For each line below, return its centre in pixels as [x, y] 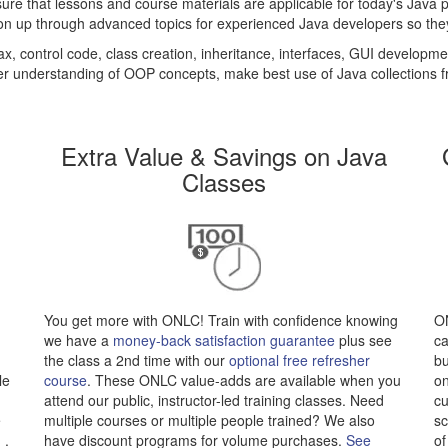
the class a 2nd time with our [137, 360]
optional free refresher [300, 360]
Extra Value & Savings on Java [223, 155]
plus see [364, 340]
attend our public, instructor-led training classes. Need [214, 400]
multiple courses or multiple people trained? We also [210, 420]
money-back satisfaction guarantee [224, 340]
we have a [79, 340]
